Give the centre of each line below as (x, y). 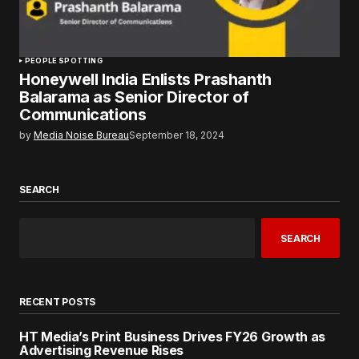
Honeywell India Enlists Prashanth (145, 79)
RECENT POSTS (58, 302)
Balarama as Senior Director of (135, 97)
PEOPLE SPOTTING (64, 61)
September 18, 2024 (177, 135)
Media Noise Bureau (81, 135)
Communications (83, 115)
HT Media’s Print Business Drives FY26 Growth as (172, 337)
